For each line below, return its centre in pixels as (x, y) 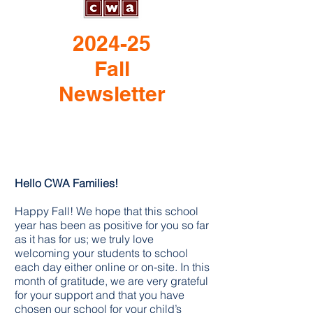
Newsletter (112, 94)
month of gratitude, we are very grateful (111, 281)
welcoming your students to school (101, 253)
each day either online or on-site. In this (112, 267)
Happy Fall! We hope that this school (107, 211)
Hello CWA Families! (68, 183)
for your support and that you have (100, 295)
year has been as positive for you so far (112, 225)
